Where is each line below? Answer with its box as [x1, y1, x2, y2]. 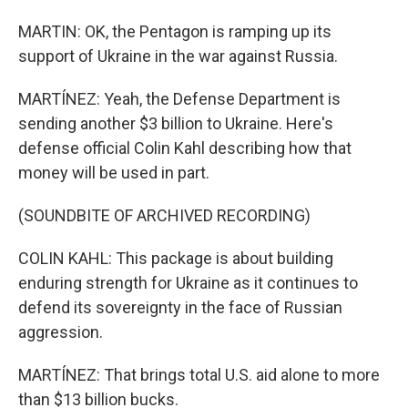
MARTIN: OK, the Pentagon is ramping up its [18, 22, 331, 41]
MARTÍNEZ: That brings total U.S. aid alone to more [18, 365, 380, 384]
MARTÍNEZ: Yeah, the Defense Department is [18, 89, 341, 108]
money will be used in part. [18, 163, 209, 182]
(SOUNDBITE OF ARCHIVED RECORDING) [18, 206, 311, 225]
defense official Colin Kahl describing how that [18, 138, 352, 158]
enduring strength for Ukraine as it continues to [18, 273, 358, 292]
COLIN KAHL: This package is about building [18, 249, 333, 268]
